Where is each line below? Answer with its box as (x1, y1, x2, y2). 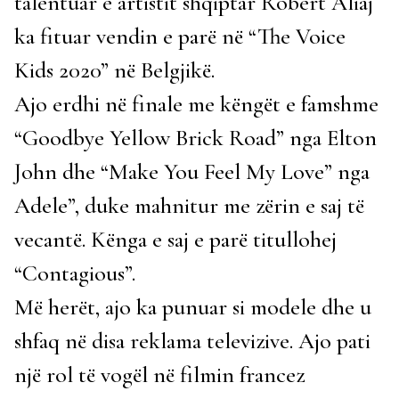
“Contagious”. (14, 259, 135, 287)
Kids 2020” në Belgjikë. (14, 56, 215, 84)
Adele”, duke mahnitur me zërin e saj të (14, 191, 364, 219)
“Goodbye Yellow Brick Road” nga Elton (14, 124, 377, 151)
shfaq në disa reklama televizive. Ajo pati (14, 327, 370, 354)
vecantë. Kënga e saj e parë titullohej (14, 225, 337, 253)
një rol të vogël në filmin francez (14, 361, 305, 388)
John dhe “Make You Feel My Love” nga (14, 158, 370, 185)
